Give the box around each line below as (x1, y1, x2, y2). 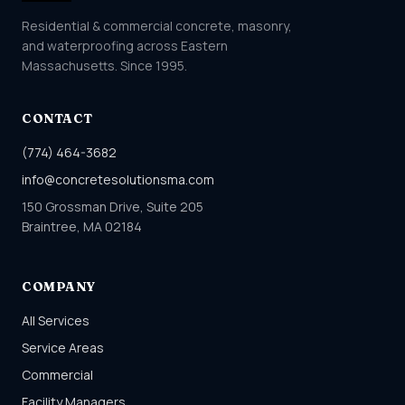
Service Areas (22, 339, 104, 356)
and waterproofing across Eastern (22, 37, 228, 54)
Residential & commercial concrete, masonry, (22, 17, 292, 34)
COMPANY (22, 278, 96, 295)
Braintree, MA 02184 (22, 218, 142, 235)
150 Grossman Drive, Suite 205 (22, 198, 203, 215)
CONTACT (22, 110, 93, 127)
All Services (22, 312, 89, 329)
